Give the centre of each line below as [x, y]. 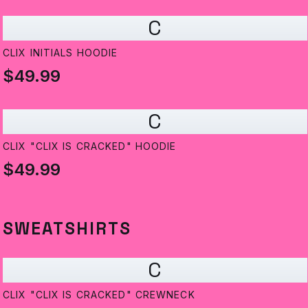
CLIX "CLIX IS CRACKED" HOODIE [90, 146]
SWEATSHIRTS [67, 229]
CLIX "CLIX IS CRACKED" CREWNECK [99, 295]
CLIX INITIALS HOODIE [60, 53]
